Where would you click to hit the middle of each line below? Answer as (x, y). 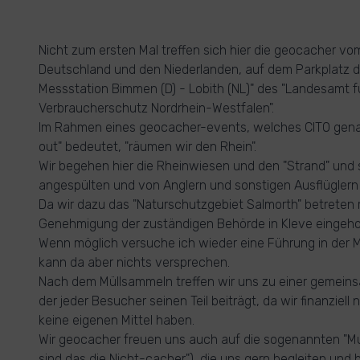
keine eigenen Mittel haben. (117, 320)
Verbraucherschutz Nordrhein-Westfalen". (156, 108)
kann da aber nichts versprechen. (134, 262)
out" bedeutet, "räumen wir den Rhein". (147, 147)
